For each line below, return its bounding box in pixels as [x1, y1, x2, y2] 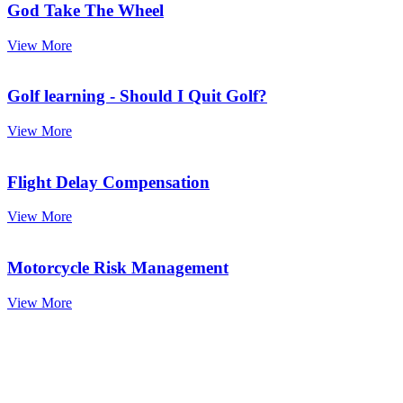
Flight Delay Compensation [7, 172, 210, 192]
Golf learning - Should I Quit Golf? [7, 86, 267, 106]
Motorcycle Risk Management [7, 258, 228, 278]
